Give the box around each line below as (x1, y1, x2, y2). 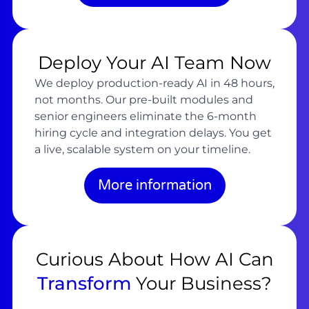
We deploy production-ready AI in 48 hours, (34, 77, 275, 90)
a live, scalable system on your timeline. (34, 143, 250, 157)
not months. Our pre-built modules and (34, 93, 253, 107)
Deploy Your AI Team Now (38, 52, 271, 74)
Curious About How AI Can (35, 248, 274, 271)
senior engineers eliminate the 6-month (34, 110, 257, 123)
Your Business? (131, 272, 272, 295)
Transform (37, 272, 131, 295)
